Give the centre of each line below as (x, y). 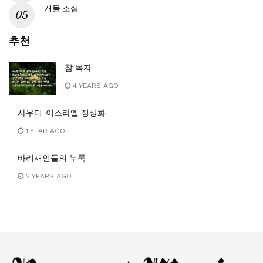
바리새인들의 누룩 (52, 158)
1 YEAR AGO (44, 131)
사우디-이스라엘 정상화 (62, 112)
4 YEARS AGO (95, 85)
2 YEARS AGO (48, 176)
